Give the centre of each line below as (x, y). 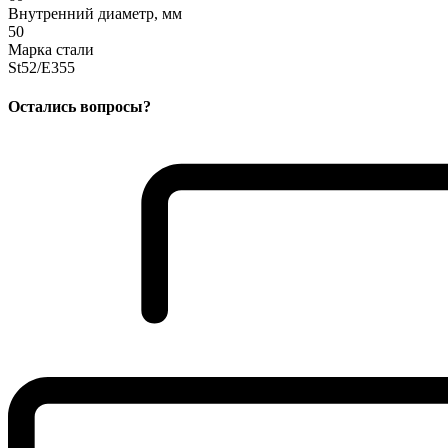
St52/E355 (41, 67)
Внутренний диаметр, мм (95, 13)
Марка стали (51, 49)
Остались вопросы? (79, 107)
